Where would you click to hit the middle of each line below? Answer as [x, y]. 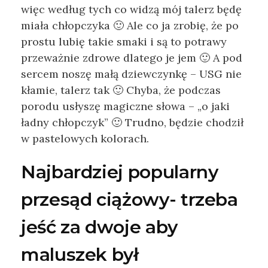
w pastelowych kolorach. [85, 139]
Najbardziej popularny [120, 172]
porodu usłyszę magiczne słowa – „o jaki [125, 106]
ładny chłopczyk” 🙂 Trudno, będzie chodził [132, 123]
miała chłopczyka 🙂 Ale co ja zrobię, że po [130, 26]
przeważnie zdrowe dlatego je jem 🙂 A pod [132, 58]
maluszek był [80, 255]
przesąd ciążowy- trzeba [130, 200]
